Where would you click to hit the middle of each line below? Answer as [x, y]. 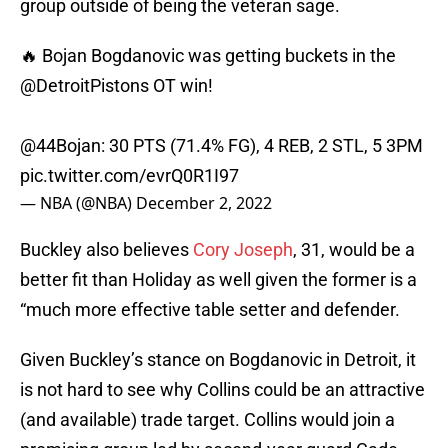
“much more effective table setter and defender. [210, 310]
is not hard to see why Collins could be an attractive [222, 390]
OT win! [181, 86]
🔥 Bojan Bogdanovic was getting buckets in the [208, 56]
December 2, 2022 [204, 203]
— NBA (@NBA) [78, 203]
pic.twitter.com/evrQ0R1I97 [129, 176]
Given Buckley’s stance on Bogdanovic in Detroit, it [218, 360]
